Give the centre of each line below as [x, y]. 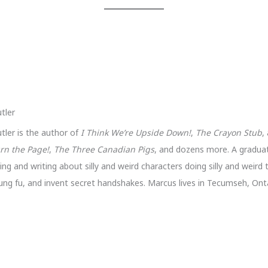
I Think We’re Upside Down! [136, 132]
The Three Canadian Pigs [103, 149]
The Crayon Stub [229, 132]
